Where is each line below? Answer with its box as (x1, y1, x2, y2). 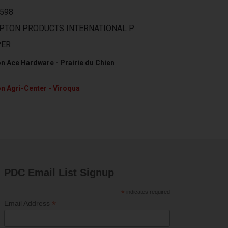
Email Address (4, 199, 52, 207)
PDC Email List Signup (4, 167, 115, 178)
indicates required (125, 189, 170, 195)
